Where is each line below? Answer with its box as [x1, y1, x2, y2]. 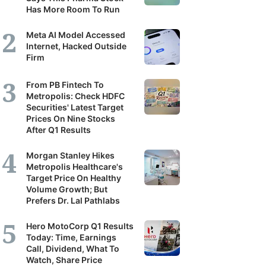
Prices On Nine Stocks [26, 113, 115, 123]
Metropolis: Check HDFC [26, 91, 125, 101]
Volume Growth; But [26, 184, 107, 194]
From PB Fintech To [26, 80, 104, 90]
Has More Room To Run [26, 4, 120, 14]
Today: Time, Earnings [26, 232, 116, 242]
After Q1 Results [26, 125, 91, 135]
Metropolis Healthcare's [26, 161, 123, 172]
